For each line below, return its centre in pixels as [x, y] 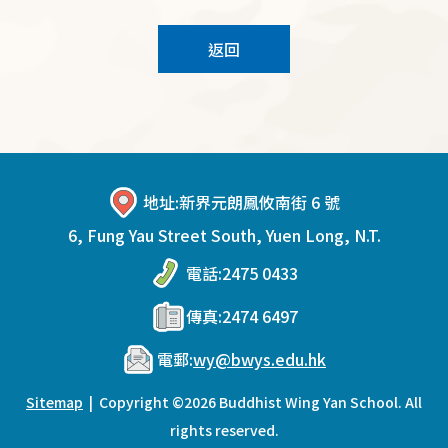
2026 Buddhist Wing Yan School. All [303, 402]
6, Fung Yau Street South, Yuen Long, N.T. [224, 235]
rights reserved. [224, 430]
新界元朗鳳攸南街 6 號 [259, 202]
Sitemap [54, 402]
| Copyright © [133, 402]
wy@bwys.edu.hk [259, 359]
